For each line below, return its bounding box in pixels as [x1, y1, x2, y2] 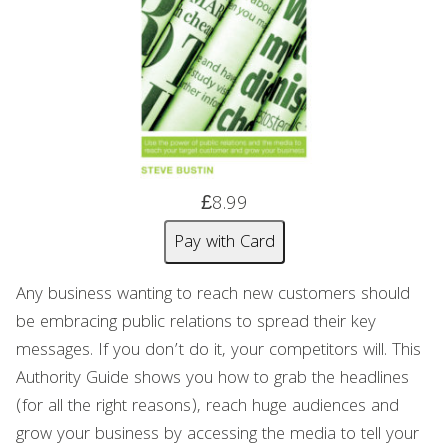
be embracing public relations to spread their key [16, 309, 376, 339]
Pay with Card [173, 229, 275, 259]
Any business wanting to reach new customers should [16, 281, 410, 311]
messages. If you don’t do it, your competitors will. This [16, 337, 421, 367]
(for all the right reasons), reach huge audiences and [16, 393, 399, 423]
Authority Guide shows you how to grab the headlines [16, 365, 409, 395]
